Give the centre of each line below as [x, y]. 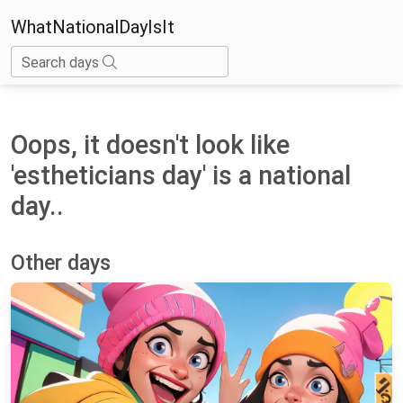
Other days [61, 262]
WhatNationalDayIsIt [93, 27]
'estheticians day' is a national [181, 175]
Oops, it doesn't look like [150, 144]
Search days [62, 62]
